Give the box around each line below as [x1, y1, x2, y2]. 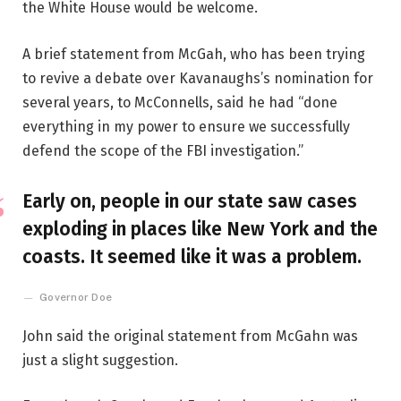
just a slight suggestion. [22, 351, 178, 369]
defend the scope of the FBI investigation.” [22, 142, 303, 160]
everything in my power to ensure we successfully [22, 118, 350, 136]
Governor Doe [39, 290, 113, 303]
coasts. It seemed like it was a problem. [22, 244, 362, 269]
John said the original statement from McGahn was [22, 327, 358, 345]
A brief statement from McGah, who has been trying [22, 46, 365, 64]
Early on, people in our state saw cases [22, 189, 357, 213]
